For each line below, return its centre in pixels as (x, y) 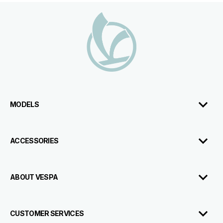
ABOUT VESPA (34, 177)
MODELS (24, 104)
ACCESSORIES (34, 140)
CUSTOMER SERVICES (47, 213)
